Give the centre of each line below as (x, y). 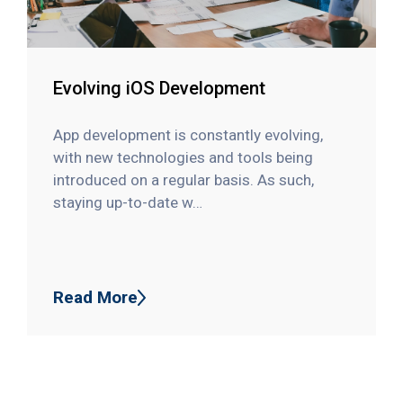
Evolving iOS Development (160, 89)
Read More (96, 297)
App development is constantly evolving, (188, 134)
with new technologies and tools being (184, 157)
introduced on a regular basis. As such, (184, 179)
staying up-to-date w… (128, 202)
